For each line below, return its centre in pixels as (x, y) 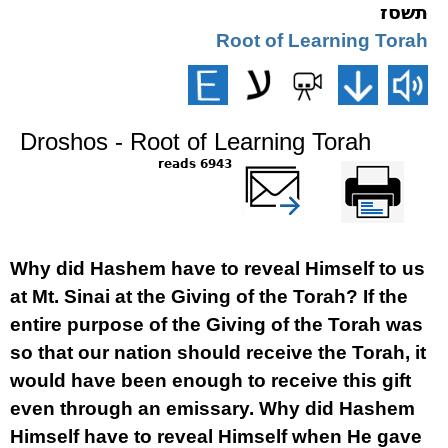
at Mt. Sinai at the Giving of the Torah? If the (209, 296)
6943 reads (216, 164)
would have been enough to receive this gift (210, 380)
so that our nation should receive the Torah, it (218, 352)
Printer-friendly (395, 164)
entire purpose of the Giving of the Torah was (216, 324)
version (416, 182)
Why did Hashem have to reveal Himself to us (217, 268)
